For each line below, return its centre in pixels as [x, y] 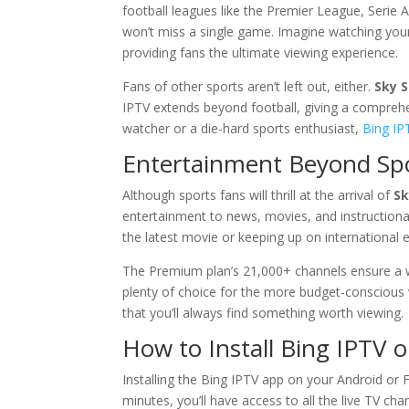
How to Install [202, 348]
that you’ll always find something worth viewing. [263, 313]
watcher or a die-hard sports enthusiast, [243, 128]
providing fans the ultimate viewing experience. [261, 52]
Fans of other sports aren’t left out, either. [249, 86]
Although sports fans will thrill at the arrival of [258, 195]
